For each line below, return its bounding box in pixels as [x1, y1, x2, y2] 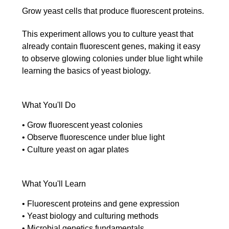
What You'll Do [22, 100, 76, 109]
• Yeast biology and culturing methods [22, 211, 158, 220]
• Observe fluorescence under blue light [22, 132, 165, 142]
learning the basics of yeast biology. [22, 66, 151, 75]
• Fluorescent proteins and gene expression [22, 199, 179, 208]
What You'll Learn [22, 179, 86, 188]
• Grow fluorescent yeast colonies [22, 120, 143, 129]
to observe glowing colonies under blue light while [22, 54, 203, 63]
